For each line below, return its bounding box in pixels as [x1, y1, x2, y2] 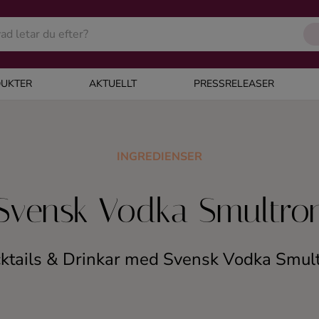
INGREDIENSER [117, 149, 202, 164]
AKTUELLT [88, 77, 137, 90]
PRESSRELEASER [193, 77, 274, 90]
